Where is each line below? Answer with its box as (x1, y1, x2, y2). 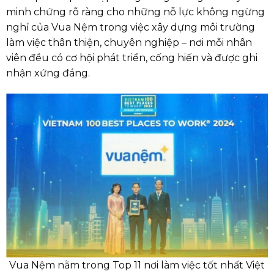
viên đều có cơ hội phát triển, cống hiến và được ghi (6, 52, 257, 64)
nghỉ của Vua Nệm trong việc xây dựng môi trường (6, 21, 255, 34)
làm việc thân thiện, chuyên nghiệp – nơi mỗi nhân (6, 37, 252, 49)
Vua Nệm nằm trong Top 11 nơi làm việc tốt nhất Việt (9, 259, 265, 272)
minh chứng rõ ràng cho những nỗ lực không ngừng (6, 6, 265, 18)
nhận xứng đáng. (6, 67, 90, 80)
